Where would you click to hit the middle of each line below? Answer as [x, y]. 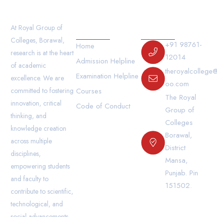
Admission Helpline [105, 61]
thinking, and [29, 116]
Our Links [97, 28]
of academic [29, 65]
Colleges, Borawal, [38, 40]
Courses [89, 91]
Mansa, [177, 160]
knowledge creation [39, 128]
